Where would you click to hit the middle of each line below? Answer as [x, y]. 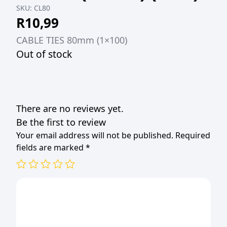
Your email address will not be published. [95, 135]
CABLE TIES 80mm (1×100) [72, 40]
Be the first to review [61, 122]
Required [193, 135]
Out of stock [44, 54]
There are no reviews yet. [70, 108]
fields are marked [51, 147]
